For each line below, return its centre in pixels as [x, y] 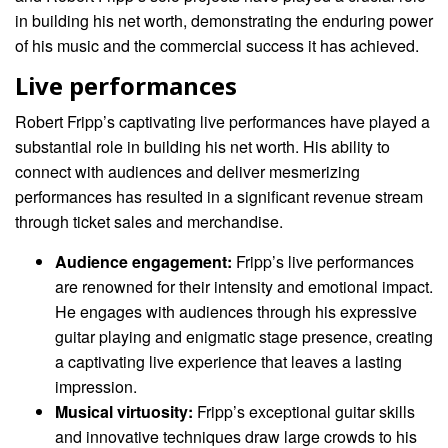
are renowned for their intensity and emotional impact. [244, 286]
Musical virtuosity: [124, 411]
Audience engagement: [143, 261]
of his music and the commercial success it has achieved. [217, 45]
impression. [96, 386]
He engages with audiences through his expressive [236, 311]
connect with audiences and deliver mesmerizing [187, 171]
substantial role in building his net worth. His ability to [202, 146]
